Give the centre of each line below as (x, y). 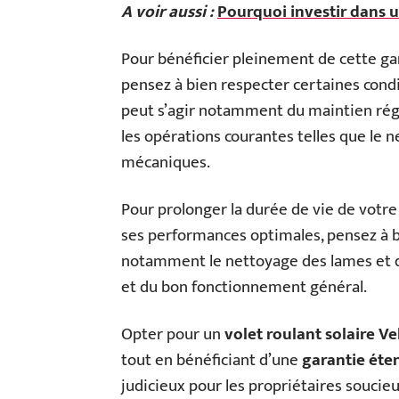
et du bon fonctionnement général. (244, 287)
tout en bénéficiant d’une (212, 360)
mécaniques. (166, 163)
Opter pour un (173, 334)
